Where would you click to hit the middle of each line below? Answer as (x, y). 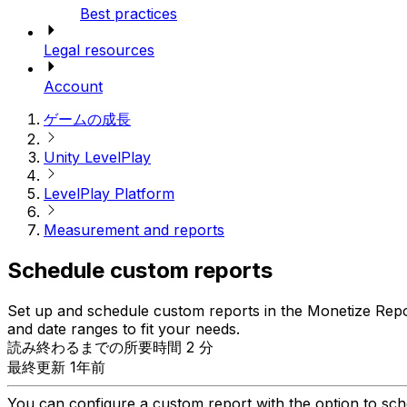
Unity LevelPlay (97, 158)
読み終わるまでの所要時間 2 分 (110, 347)
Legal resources (99, 50)
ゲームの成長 (87, 119)
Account (73, 87)
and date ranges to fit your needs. (124, 328)
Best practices (129, 14)
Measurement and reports (134, 230)
